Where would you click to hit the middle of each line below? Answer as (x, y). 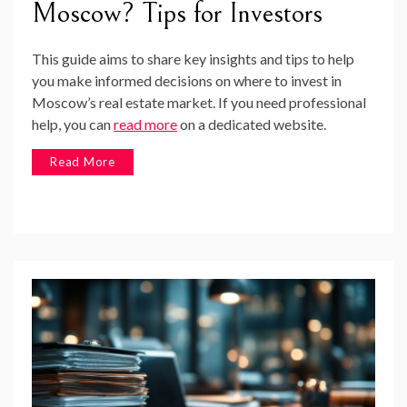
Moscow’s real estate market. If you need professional (199, 102)
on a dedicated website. (252, 124)
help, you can (73, 124)
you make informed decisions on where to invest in (187, 80)
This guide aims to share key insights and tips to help (193, 58)
